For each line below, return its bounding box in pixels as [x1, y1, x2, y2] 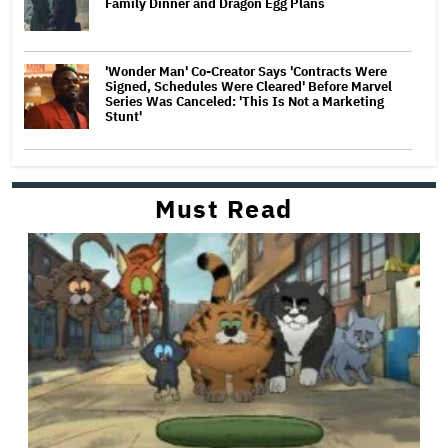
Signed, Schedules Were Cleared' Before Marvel [105, 77, 392, 95]
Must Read [155, 191, 293, 225]
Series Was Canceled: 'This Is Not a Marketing [105, 92, 384, 110]
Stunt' [105, 107, 142, 125]
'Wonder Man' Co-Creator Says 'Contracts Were [105, 62, 387, 80]
